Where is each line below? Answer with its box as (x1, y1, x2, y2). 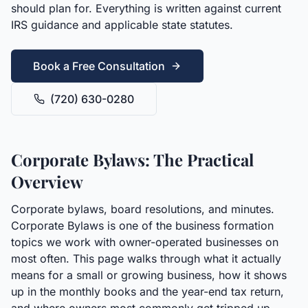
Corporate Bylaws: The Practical (11, 148, 254, 170)
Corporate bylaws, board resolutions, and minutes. (11, 202, 274, 216)
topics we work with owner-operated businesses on (11, 235, 278, 249)
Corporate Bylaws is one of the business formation (11, 219, 274, 232)
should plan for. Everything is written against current (11, 1, 281, 15)
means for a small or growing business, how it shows (11, 268, 287, 282)
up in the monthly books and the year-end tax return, (11, 285, 284, 298)
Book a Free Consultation (33, 59, 165, 73)
